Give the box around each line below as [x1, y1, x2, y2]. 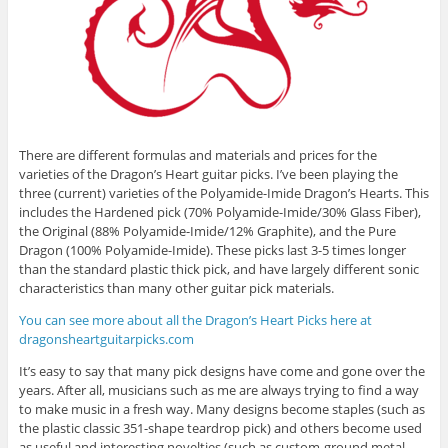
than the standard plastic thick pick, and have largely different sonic [18, 260, 419, 279]
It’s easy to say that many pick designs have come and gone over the [18, 362, 425, 381]
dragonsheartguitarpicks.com [18, 330, 194, 349]
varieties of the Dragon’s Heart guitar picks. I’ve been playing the [18, 165, 398, 184]
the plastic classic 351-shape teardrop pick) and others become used [18, 419, 422, 438]
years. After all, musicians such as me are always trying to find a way [18, 381, 419, 400]
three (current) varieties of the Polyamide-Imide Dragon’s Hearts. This [18, 184, 429, 203]
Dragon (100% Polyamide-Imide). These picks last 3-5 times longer [18, 241, 406, 260]
